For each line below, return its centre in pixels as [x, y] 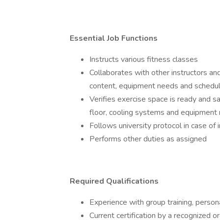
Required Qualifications [114, 181]
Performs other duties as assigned [148, 139]
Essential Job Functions [114, 38]
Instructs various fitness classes [144, 59]
